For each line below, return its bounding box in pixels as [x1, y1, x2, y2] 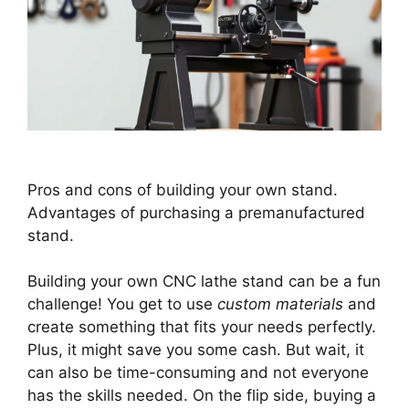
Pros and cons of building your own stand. [27, 180, 338, 199]
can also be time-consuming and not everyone [27, 363, 369, 383]
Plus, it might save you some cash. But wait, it [27, 341, 364, 360]
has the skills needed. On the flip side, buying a [27, 386, 376, 405]
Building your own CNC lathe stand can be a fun [27, 272, 381, 291]
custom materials [217, 295, 343, 314]
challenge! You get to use [27, 295, 217, 314]
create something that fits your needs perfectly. [27, 318, 376, 337]
